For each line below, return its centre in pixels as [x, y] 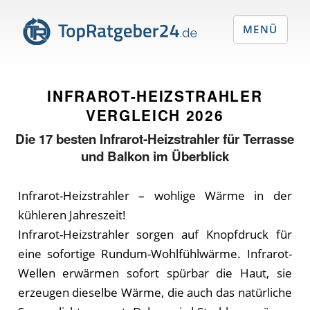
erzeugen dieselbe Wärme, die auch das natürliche [155, 292]
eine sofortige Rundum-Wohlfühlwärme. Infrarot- [155, 254]
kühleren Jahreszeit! [72, 215]
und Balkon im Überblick [155, 156]
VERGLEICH [134, 115]
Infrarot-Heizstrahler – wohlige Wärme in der [155, 195]
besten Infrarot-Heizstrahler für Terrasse [175, 138]
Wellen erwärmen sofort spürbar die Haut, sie [155, 273]
